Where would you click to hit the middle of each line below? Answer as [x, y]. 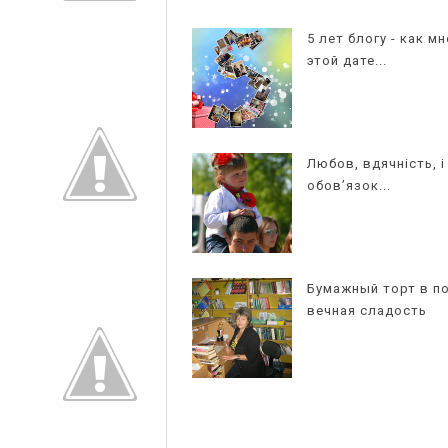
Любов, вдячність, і [376, 164]
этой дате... [347, 61]
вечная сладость [367, 311]
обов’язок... [349, 186]
